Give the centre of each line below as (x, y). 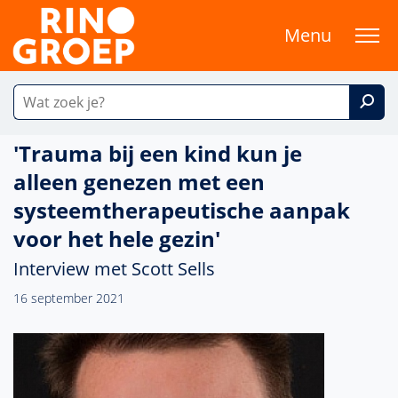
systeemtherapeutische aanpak (182, 210)
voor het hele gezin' (117, 239)
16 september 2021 (69, 298)
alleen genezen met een (139, 182)
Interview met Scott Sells (114, 269)
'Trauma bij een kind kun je (158, 153)
